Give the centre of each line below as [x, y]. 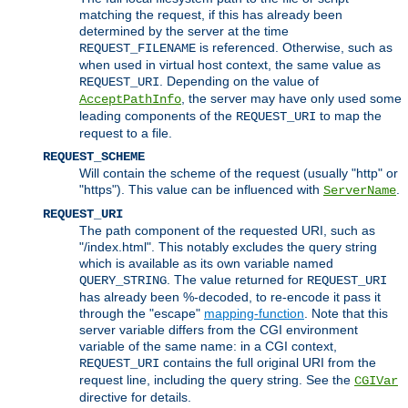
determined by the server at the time [184, 31]
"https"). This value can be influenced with [201, 189]
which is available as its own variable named [206, 263]
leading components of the [158, 115]
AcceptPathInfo [130, 99]
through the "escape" [142, 313]
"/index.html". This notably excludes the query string [228, 246]
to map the [349, 115]
